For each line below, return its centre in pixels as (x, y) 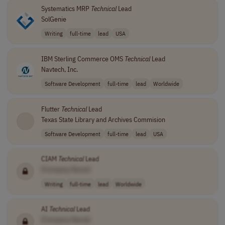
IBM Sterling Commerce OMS (83, 59)
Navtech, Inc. (59, 69)
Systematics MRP (66, 9)
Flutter (51, 109)
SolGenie (53, 19)
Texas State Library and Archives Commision (103, 119)
